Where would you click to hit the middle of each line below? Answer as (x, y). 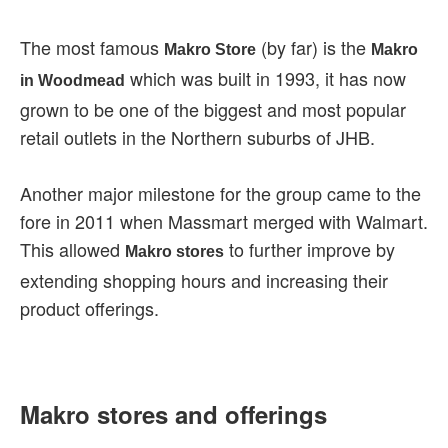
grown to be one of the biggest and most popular (213, 109)
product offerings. (89, 308)
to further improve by (309, 249)
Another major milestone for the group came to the (220, 193)
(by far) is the (313, 47)
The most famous (92, 47)
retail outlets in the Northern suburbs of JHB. (197, 137)
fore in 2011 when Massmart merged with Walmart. (224, 221)
